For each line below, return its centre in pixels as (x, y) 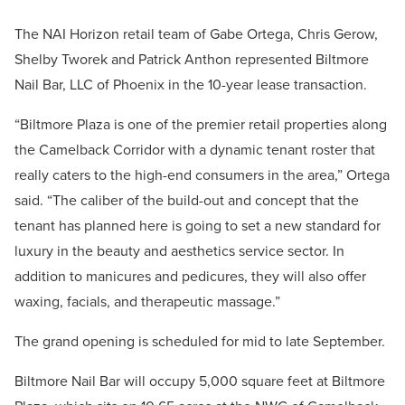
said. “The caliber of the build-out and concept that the (187, 201)
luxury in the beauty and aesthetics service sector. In (179, 251)
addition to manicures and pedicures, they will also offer (190, 277)
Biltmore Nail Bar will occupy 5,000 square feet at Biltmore (200, 381)
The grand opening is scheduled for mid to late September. (200, 342)
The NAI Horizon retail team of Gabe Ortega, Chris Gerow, (196, 34)
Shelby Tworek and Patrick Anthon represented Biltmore (192, 60)
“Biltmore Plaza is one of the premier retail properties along (201, 125)
